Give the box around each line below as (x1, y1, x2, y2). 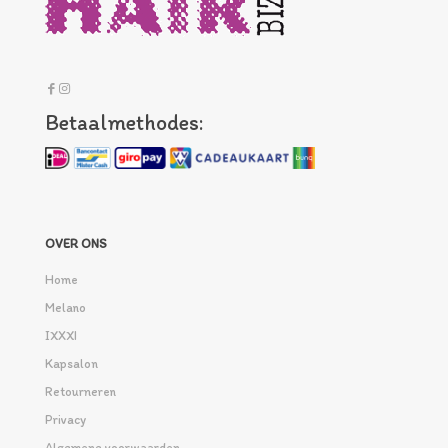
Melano (45, 299, 86, 315)
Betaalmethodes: (45, 109, 204, 136)
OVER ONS (45, 235, 107, 251)
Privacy (45, 411, 86, 427)
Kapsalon (45, 355, 98, 371)
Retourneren (45, 383, 116, 399)
